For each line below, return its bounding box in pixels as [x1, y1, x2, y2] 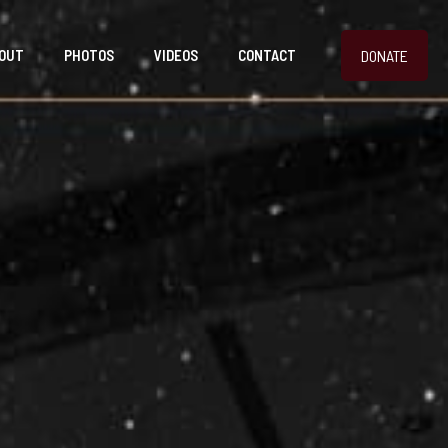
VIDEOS [154, 46, 198, 64]
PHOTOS [64, 46, 114, 64]
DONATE [361, 45, 408, 65]
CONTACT [238, 46, 296, 64]
